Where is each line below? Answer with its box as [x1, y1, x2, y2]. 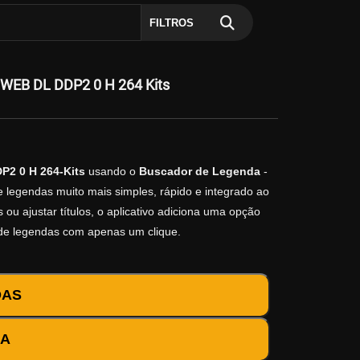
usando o [84, 165, 139, 178]
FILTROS [149, 17, 194, 29]
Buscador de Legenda [138, 165, 260, 178]
